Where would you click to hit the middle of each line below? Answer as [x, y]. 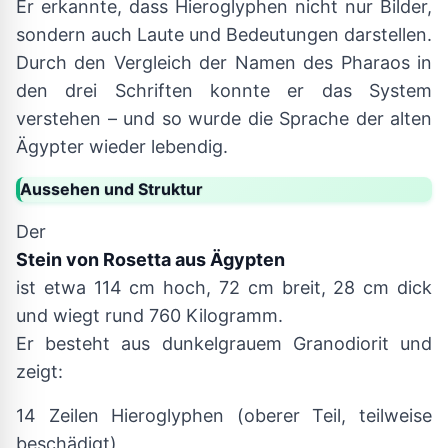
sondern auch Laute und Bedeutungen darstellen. [224, 34]
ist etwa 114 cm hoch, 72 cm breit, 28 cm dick [224, 287]
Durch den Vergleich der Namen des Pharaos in [224, 62]
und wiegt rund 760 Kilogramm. [149, 315]
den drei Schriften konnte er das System [224, 90]
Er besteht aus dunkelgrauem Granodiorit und [224, 343]
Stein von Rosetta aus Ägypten [150, 259]
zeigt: [39, 371]
